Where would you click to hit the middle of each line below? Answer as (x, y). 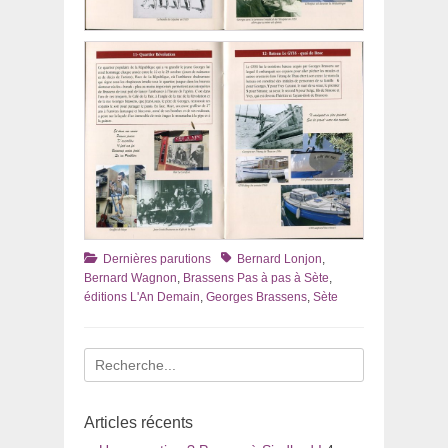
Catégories (113, 258)
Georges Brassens (256, 297)
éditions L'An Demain (142, 297)
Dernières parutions (157, 259)
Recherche (117, 358)
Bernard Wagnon (130, 278)
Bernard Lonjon (279, 259)
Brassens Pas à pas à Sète (256, 278)
